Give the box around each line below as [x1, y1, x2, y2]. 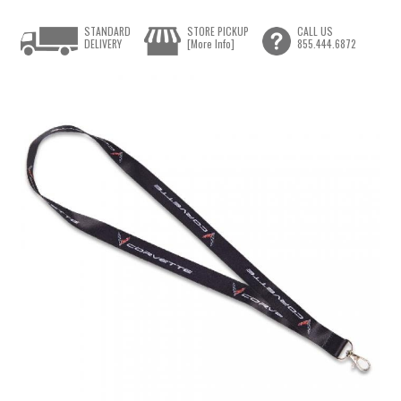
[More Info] [186, 36, 235, 52]
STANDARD [84, 23, 132, 39]
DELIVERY [84, 36, 123, 52]
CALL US [296, 23, 333, 39]
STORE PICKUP [186, 23, 249, 39]
